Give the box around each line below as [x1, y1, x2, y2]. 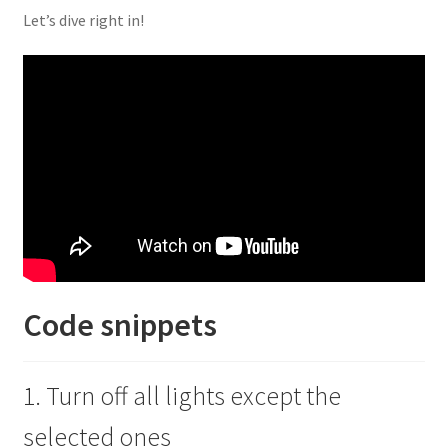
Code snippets [22, 304, 217, 345]
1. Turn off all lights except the [22, 380, 341, 413]
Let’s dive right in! [22, 9, 144, 30]
